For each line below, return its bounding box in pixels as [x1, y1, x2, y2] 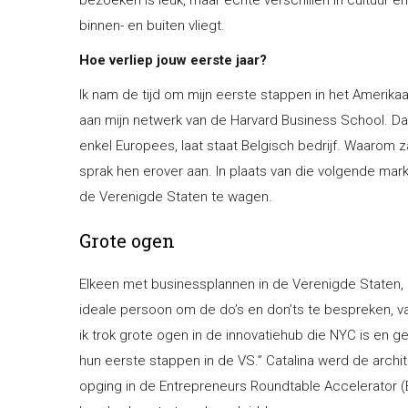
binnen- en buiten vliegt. [79, 16, 225, 34]
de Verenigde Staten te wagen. [79, 188, 272, 205]
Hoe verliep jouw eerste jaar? [79, 51, 267, 68]
